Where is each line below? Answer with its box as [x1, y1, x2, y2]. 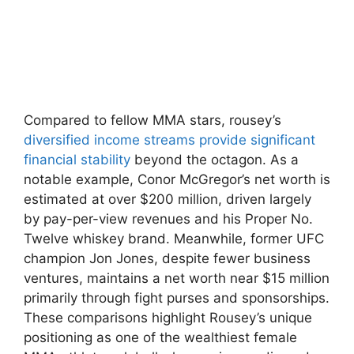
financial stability [24, 152, 130, 168]
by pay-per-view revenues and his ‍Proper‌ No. [24, 211, 313, 227]
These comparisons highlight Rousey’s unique [24, 310, 312, 326]
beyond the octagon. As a [130, 152, 299, 168]
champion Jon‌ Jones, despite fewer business [24, 250, 311, 266]
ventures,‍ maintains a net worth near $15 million [24, 270, 330, 286]
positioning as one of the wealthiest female [24, 330, 297, 345]
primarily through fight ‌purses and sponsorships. [24, 290, 330, 306]
